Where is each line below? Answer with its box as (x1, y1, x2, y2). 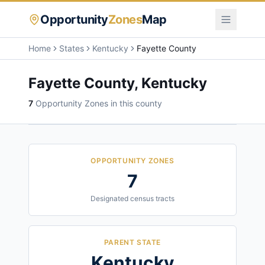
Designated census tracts (91, 194, 174, 203)
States (59, 43, 84, 53)
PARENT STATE (104, 238, 161, 247)
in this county (108, 98, 162, 108)
